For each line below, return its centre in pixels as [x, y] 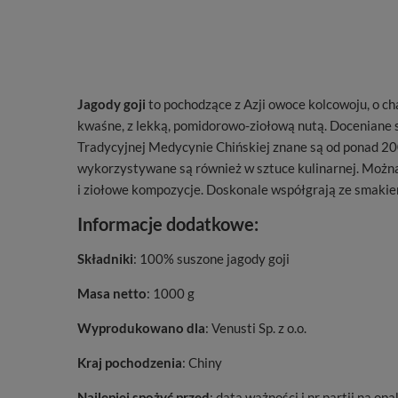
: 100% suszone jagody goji [211, 259]
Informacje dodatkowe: [168, 224]
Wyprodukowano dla [141, 328]
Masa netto [112, 293]
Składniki [105, 259]
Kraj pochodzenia [130, 362]
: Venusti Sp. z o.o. [256, 328]
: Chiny [202, 362]
